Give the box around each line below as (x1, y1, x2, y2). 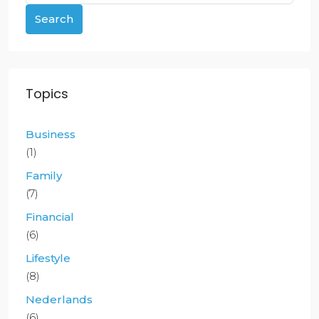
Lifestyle (26, 251, 70, 266)
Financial (26, 210, 74, 224)
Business (26, 127, 75, 142)
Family (26, 169, 62, 183)
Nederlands (26, 293, 93, 307)
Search (35, 12, 73, 26)
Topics (26, 85, 68, 103)
